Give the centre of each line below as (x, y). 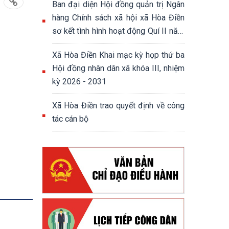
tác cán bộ (70, 119)
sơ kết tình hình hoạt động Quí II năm (118, 31)
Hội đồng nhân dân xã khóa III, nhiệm (118, 68)
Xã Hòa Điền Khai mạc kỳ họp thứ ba (118, 55)
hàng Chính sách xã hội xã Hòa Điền (118, 18)
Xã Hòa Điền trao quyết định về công (118, 106)
